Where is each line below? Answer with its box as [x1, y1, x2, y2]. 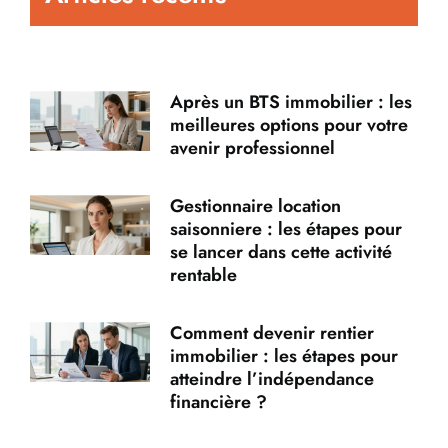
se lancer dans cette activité [170, 238, 393, 265]
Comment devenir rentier [170, 319, 375, 346]
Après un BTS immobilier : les [170, 88, 413, 115]
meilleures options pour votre [170, 111, 409, 138]
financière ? [170, 388, 268, 415]
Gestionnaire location [170, 192, 342, 219]
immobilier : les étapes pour [170, 342, 399, 369]
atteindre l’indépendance [170, 365, 375, 392]
